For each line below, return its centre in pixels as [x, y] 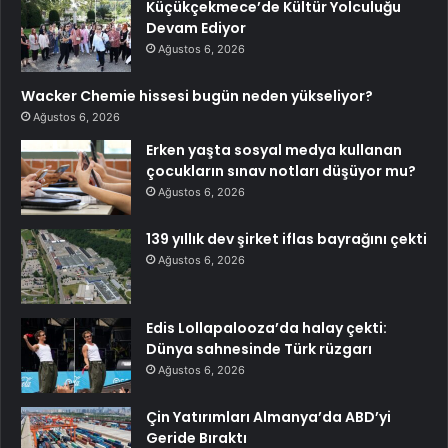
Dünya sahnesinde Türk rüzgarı [259, 349]
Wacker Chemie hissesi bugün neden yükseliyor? [197, 96]
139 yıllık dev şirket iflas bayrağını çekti [286, 239]
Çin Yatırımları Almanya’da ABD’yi [268, 417]
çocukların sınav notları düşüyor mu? [281, 171]
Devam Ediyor [196, 28]
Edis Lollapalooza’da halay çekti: [266, 328]
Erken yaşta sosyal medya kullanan [274, 150]
